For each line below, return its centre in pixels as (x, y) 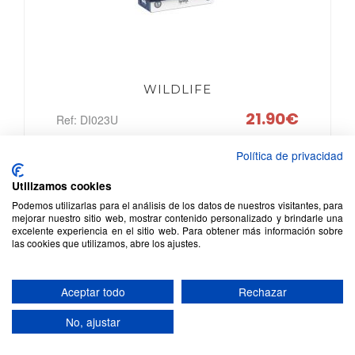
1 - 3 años (263, 181)
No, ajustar (93, 322)
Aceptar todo (93, 292)
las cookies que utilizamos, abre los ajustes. (106, 243)
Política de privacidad (290, 155)
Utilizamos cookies (62, 185)
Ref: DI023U (87, 120)
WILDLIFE (177, 89)
